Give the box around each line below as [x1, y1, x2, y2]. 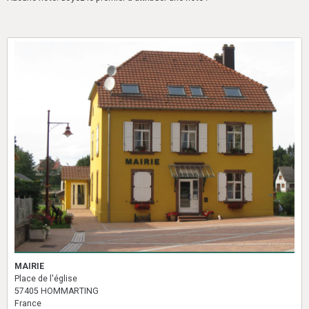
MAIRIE [14, 261, 44, 271]
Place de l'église [14, 273, 77, 283]
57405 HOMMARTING [14, 286, 99, 296]
